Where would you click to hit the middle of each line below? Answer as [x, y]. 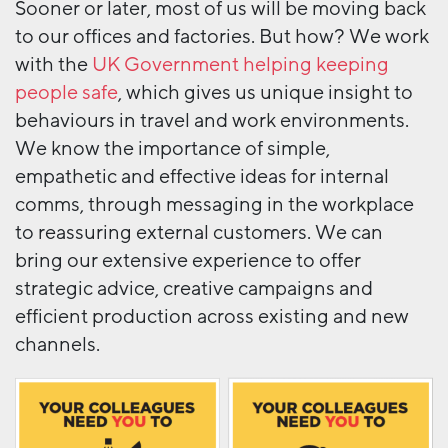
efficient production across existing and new [212, 316]
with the [53, 64]
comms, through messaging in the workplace [214, 204]
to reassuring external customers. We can [199, 232]
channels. [57, 344]
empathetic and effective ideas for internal [202, 176]
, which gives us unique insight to [265, 92]
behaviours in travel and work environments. [212, 120]
